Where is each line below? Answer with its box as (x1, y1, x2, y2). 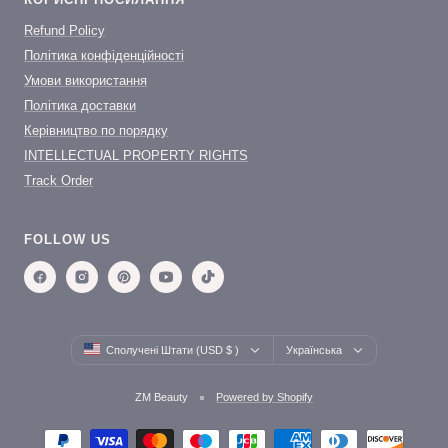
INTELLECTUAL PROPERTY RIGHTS (24, 148, 248, 164)
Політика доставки (24, 98, 136, 114)
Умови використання (24, 73, 147, 89)
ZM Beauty (135, 391, 188, 404)
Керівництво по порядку (24, 123, 168, 139)
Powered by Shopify (216, 391, 313, 404)
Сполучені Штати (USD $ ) (226, 344, 239, 357)
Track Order (24, 173, 93, 189)
